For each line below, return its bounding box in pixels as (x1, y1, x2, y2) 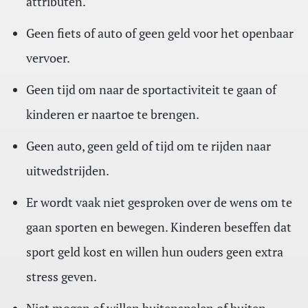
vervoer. (25, 49, 70, 67)
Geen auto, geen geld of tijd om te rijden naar (25, 137, 271, 155)
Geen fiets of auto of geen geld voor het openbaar (25, 25, 294, 42)
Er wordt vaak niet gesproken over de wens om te (25, 194, 292, 211)
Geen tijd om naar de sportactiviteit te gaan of (25, 81, 276, 98)
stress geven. (25, 268, 97, 285)
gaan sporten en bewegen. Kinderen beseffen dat (25, 219, 291, 236)
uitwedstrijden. (25, 162, 109, 179)
